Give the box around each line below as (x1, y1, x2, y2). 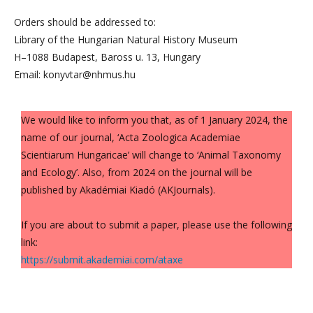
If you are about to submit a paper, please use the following (21, 218, 292, 232)
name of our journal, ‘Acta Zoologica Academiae (21, 131, 240, 145)
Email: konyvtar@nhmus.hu (14, 68, 136, 82)
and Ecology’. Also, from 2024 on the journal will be (21, 166, 252, 180)
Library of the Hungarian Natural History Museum (14, 33, 238, 47)
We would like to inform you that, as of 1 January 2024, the (21, 113, 288, 127)
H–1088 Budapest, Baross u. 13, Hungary (14, 50, 201, 64)
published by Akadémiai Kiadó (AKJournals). (21, 183, 215, 197)
